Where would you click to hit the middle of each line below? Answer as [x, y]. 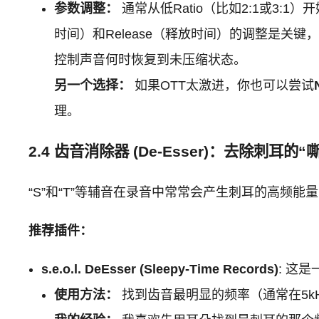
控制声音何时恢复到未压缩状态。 [151, 59]
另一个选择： [93, 85]
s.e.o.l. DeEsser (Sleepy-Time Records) [160, 269]
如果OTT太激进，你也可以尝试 [223, 85]
